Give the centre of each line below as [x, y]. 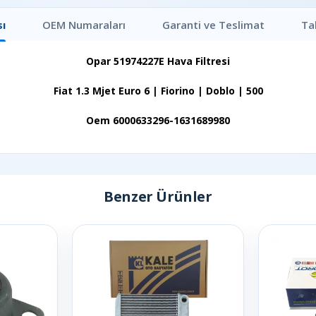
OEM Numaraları [84, 24]
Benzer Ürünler [158, 196]
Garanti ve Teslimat [213, 24]
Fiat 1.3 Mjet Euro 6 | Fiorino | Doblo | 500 [158, 91]
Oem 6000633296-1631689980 [158, 120]
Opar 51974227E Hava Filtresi [158, 61]
